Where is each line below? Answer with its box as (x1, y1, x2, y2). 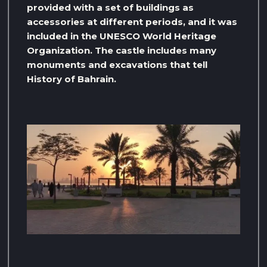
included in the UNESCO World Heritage (27, 30, 216, 42)
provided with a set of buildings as (27, 1, 194, 13)
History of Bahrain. (27, 73, 116, 85)
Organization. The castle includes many (27, 44, 216, 56)
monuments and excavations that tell (27, 58, 207, 70)
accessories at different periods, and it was (27, 15, 237, 27)
